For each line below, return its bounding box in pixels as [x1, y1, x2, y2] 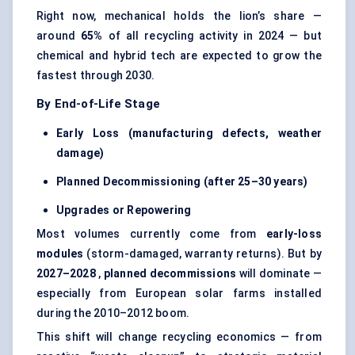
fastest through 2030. [36, 69, 155, 82]
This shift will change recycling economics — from [36, 330, 322, 344]
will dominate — [236, 267, 323, 281]
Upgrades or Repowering [56, 204, 192, 217]
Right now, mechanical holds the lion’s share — [36, 10, 322, 23]
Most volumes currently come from [36, 227, 266, 241]
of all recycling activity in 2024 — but [102, 29, 323, 43]
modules [36, 247, 84, 261]
